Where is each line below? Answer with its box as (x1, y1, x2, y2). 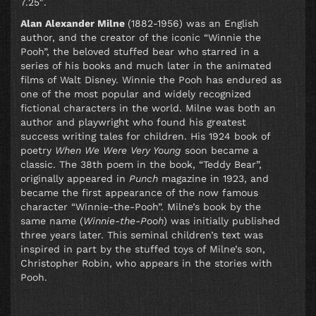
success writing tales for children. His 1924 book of (20, 130, 270, 142)
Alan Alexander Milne (20, 18, 128, 30)
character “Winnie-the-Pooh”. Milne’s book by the (20, 201, 261, 213)
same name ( (20, 215, 83, 227)
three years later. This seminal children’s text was (20, 229, 263, 241)
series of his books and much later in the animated (20, 60, 272, 72)
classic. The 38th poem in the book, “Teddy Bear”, (20, 159, 262, 171)
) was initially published (164, 215, 280, 227)
